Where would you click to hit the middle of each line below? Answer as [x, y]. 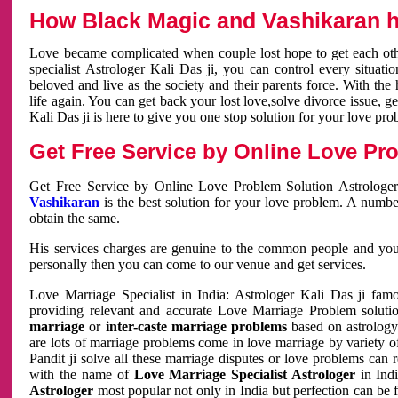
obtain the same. [75, 218]
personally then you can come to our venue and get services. [198, 264]
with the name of [82, 374]
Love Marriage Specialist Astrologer [244, 374]
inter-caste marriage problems [196, 326]
